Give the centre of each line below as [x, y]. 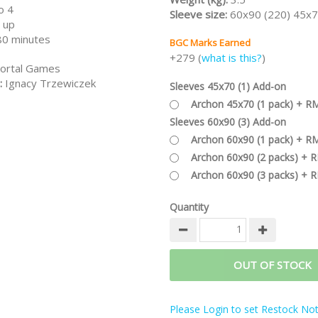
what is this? [232, 57]
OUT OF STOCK [273, 265]
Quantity [189, 207]
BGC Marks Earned [210, 43]
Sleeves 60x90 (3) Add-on [228, 122]
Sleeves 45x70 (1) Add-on [228, 86]
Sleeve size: [200, 14]
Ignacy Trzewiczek [50, 83]
